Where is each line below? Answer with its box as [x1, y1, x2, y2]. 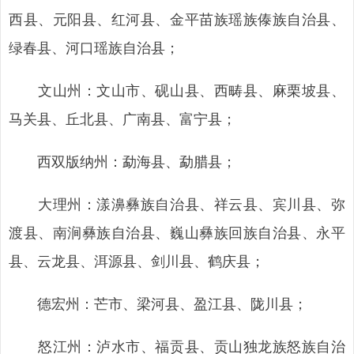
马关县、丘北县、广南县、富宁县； [9, 107, 236, 128]
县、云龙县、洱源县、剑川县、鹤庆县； [9, 250, 265, 270]
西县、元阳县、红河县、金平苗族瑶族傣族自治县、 [9, 8, 345, 28]
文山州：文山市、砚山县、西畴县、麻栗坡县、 [9, 79, 345, 100]
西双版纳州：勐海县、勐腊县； [9, 150, 236, 171]
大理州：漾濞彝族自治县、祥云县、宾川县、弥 [9, 193, 345, 213]
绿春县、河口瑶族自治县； [9, 36, 179, 57]
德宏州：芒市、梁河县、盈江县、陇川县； [9, 292, 307, 313]
